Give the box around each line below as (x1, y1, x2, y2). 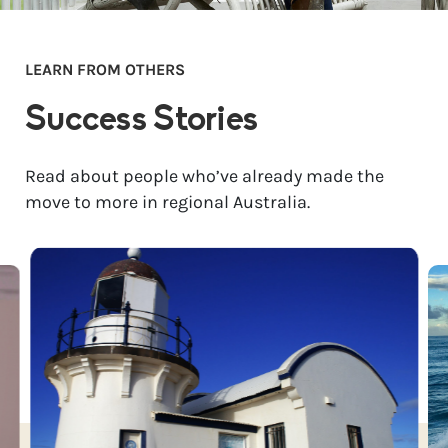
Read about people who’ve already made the (25, 164, 384, 187)
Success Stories (25, 102, 258, 139)
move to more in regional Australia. (25, 190, 310, 213)
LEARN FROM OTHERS (25, 59, 185, 79)
